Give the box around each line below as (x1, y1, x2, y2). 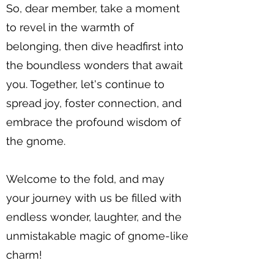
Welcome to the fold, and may (6, 172, 165, 186)
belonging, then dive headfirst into (6, 40, 183, 53)
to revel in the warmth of (6, 21, 134, 34)
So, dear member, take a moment (6, 2, 180, 15)
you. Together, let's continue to (6, 78, 165, 91)
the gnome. (6, 135, 65, 148)
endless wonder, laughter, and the (6, 210, 182, 224)
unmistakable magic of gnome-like (6, 229, 188, 243)
